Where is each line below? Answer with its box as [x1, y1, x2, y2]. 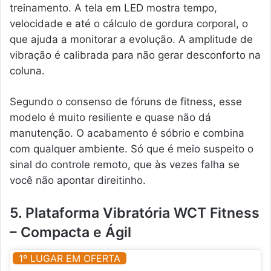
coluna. [10, 65, 45, 77]
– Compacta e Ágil [10, 224, 131, 241]
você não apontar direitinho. [10, 174, 146, 187]
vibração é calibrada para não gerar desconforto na [10, 49, 261, 62]
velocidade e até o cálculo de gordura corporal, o [10, 18, 248, 30]
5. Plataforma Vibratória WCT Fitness [10, 204, 260, 222]
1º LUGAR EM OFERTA [19, 252, 120, 264]
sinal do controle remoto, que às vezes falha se [10, 158, 240, 171]
